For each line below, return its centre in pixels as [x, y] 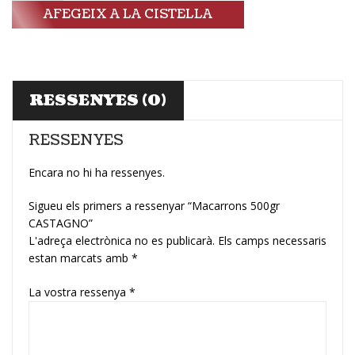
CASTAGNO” [61, 223]
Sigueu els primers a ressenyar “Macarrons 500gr [154, 205]
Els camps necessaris [272, 240]
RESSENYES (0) [98, 100]
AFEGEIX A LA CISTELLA [128, 14]
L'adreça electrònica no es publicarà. [122, 240]
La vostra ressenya [79, 292]
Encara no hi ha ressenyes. [97, 172]
